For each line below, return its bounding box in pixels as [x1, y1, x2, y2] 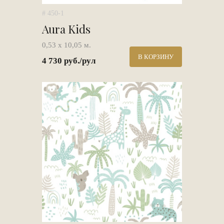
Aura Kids [42, 21, 90, 36]
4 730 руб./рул [42, 56, 96, 65]
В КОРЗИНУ [138, 53, 173, 60]
